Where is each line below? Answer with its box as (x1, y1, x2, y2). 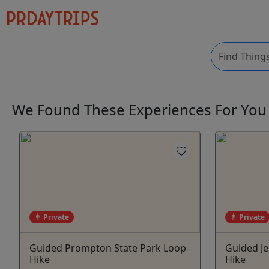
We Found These (12, 100, 128, 120)
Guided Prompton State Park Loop (29, 241, 186, 255)
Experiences (128, 100, 215, 120)
